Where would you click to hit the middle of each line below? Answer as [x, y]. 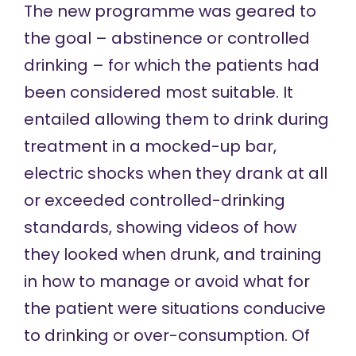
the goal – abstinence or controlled [166, 39]
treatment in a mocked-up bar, [150, 147]
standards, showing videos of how [160, 228]
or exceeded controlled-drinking [154, 201]
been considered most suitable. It [158, 93]
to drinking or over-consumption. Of [166, 336]
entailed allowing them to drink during [176, 120]
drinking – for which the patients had [171, 66]
